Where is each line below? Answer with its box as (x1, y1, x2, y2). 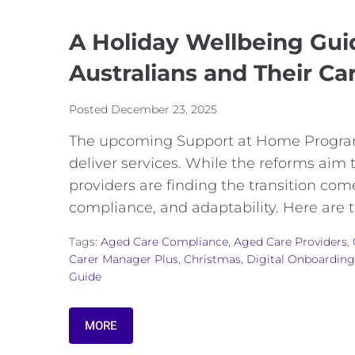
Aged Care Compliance (101, 235, 228, 250)
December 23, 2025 (111, 102, 217, 117)
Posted (69, 102, 111, 117)
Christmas (184, 252, 241, 267)
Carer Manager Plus (69, 252, 178, 267)
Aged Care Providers (234, 235, 347, 250)
